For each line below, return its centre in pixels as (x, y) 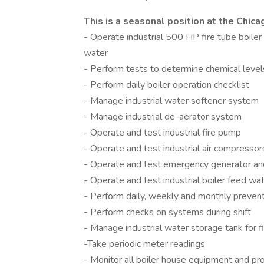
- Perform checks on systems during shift (167, 212)
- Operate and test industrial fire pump (162, 133)
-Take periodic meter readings (144, 244)
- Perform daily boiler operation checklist (166, 85)
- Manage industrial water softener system (171, 101)
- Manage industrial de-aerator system (163, 117)
